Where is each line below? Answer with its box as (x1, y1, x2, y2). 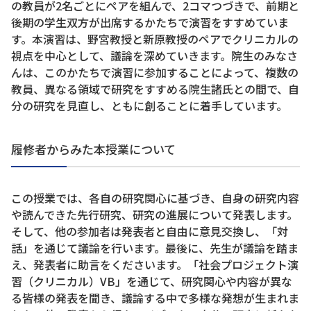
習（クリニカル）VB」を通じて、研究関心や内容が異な (11, 272, 292, 289)
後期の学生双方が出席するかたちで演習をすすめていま (11, 13, 289, 31)
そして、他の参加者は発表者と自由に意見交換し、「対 (11, 222, 288, 239)
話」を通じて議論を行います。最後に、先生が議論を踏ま (11, 239, 299, 256)
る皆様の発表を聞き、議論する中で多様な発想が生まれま (11, 289, 299, 306)
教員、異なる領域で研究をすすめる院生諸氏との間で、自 (11, 80, 299, 97)
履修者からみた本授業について (11, 140, 176, 158)
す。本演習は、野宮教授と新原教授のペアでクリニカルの (11, 30, 299, 47)
